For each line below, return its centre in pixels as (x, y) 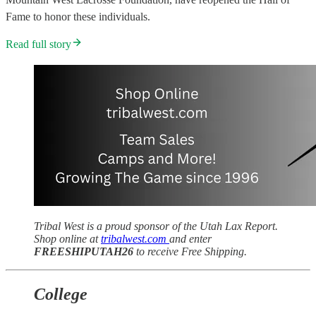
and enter (190, 239)
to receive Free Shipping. (190, 252)
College (61, 294)
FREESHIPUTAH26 (84, 252)
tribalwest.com (135, 239)
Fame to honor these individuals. (78, 17)
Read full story (38, 44)
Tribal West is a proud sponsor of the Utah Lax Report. (156, 226)
